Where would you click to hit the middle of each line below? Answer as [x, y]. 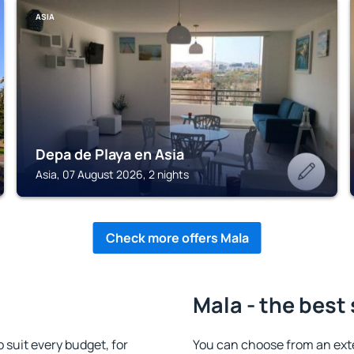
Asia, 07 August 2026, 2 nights [113, 174]
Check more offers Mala [177, 238]
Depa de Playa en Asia [110, 154]
